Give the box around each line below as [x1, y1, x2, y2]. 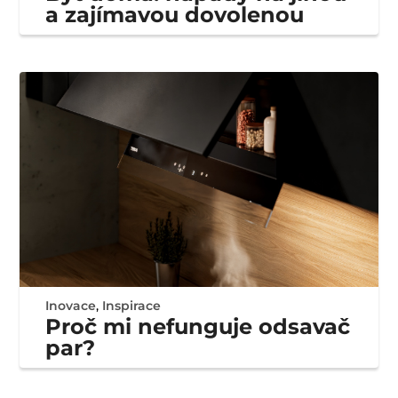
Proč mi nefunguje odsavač [45, 314, 351, 340]
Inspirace [102, 298, 162, 314]
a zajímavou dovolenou [45, 2, 305, 28]
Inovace [45, 298, 97, 314]
